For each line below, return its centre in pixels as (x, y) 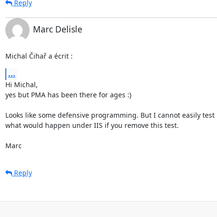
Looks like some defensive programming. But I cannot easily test (110, 115)
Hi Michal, (21, 84)
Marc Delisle (57, 29)
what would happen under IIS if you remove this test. (92, 125)
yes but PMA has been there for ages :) (68, 94)
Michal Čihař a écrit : (39, 56)
